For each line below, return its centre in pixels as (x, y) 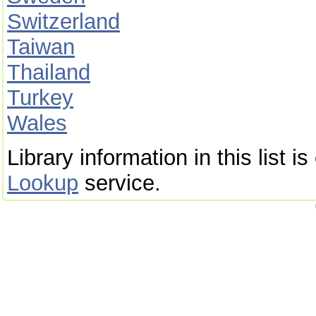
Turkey (40, 98)
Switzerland (63, 22)
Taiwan (41, 47)
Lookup (43, 183)
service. (120, 183)
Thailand (49, 72)
